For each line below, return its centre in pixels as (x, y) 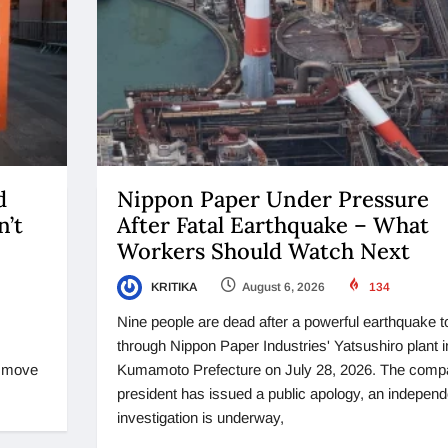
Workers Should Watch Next (266, 250)
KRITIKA (172, 286)
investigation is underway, (200, 418)
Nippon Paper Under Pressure (272, 198)
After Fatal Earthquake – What (272, 224)
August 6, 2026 (283, 286)
